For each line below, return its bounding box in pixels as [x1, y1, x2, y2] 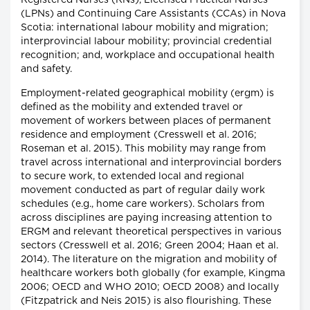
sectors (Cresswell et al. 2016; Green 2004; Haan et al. [21, 241, 278, 251]
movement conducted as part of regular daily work [21, 185, 265, 196]
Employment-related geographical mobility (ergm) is [21, 89, 274, 99]
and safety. [21, 64, 72, 75]
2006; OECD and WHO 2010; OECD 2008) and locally [21, 282, 279, 293]
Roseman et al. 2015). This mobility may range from [21, 144, 266, 154]
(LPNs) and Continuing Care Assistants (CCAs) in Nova [21, 9, 286, 19]
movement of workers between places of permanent [21, 116, 271, 127]
